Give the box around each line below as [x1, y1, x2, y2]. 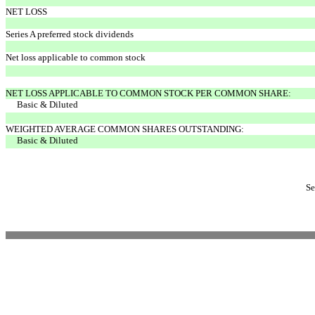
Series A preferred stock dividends [6, 28, 134, 39]
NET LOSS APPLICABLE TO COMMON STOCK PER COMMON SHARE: [6, 87, 291, 98]
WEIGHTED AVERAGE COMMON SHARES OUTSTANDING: [6, 123, 244, 134]
